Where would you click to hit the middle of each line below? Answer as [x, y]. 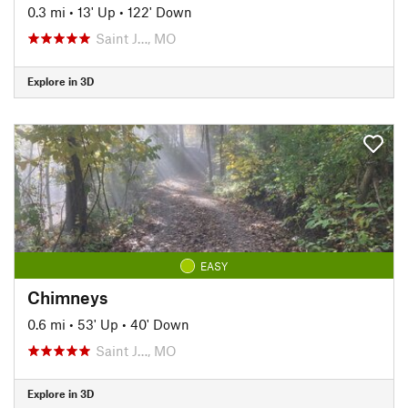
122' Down [160, 11]
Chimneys [67, 297]
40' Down [160, 324]
